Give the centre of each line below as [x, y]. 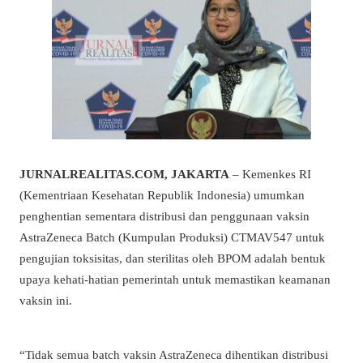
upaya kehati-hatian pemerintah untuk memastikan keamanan [175, 280]
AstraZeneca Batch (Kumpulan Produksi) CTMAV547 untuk [172, 237]
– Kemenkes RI [270, 174]
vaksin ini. [46, 301]
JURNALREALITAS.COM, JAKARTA [124, 174]
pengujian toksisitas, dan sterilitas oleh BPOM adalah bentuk [173, 258]
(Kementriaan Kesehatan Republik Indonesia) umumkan [162, 195]
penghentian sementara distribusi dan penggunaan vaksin [164, 216]
